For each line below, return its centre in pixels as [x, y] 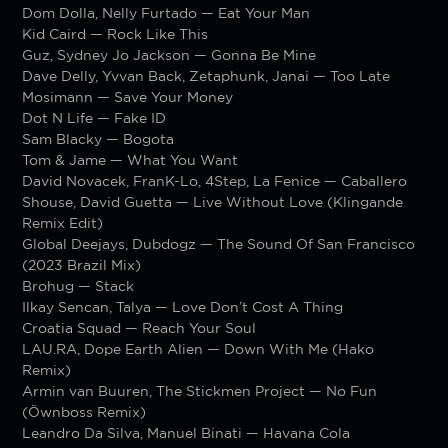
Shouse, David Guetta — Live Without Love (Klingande [213, 201]
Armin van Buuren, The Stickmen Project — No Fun [200, 390]
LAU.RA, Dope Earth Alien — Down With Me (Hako [198, 348]
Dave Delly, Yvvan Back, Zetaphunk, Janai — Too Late [206, 75]
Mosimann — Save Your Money [128, 96]
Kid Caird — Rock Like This [115, 33]
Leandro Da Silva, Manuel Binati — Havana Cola [186, 432]
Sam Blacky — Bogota [98, 138]
